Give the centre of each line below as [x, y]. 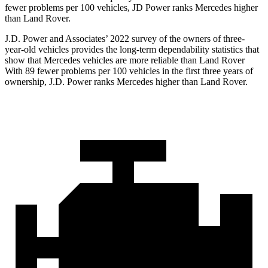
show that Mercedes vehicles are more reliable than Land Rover [125, 60]
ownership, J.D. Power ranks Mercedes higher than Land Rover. [126, 82]
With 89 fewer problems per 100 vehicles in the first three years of [129, 71]
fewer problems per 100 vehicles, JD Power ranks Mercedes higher [131, 8]
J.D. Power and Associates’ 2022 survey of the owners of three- [125, 39]
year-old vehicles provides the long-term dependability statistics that [132, 50]
